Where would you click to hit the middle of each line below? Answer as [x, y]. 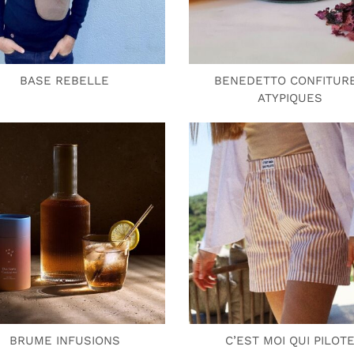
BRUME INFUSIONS [64, 341]
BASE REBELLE [64, 81]
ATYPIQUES [290, 98]
